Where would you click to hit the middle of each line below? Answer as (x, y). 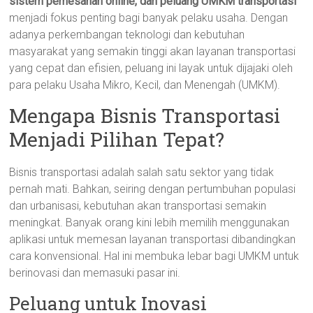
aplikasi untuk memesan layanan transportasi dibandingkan (153, 239)
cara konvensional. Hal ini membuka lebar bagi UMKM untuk (154, 256)
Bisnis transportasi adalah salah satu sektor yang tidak (142, 172)
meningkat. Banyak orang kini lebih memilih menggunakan (150, 223)
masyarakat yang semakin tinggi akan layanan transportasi (153, 51)
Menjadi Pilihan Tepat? (117, 139)
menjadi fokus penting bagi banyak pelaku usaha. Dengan (149, 18)
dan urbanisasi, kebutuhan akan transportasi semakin (138, 206)
